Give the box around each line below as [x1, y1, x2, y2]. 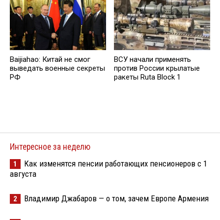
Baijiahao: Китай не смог [10, 55, 90, 64]
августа [10, 168, 36, 179]
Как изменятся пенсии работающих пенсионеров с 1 [24, 158, 207, 168]
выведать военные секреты [10, 64, 105, 73]
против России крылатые [114, 64, 200, 73]
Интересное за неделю [10, 141, 90, 152]
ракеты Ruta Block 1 [114, 73, 181, 82]
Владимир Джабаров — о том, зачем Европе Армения [24, 193, 209, 203]
